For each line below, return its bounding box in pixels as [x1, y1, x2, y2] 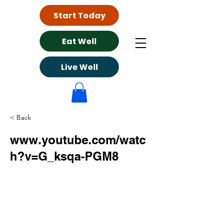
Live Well [60, 61, 98, 73]
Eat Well [62, 35, 97, 47]
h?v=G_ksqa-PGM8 [10, 149, 118, 163]
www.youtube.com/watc [10, 132, 146, 147]
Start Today [53, 9, 106, 21]
